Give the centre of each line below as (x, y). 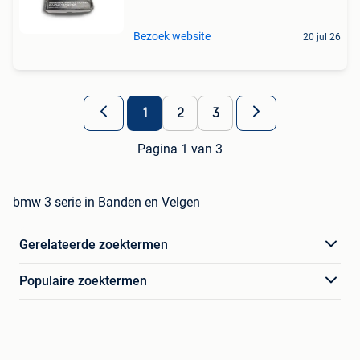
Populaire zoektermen (83, 280)
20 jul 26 (322, 37)
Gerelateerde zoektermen (94, 244)
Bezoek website (172, 36)
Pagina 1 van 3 (180, 149)
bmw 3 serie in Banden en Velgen (106, 202)
